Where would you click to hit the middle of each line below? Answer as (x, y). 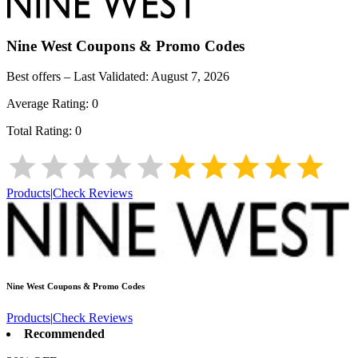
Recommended (64, 333)
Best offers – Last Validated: (79, 77)
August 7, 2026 (190, 77)
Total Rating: (41, 131)
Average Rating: (49, 104)
